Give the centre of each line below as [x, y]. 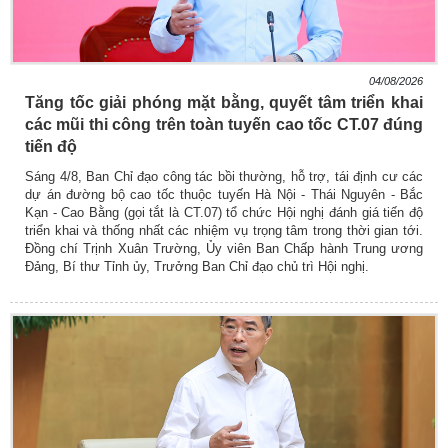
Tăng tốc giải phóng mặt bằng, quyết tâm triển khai [224, 103]
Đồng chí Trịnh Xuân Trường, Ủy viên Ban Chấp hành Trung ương [224, 249]
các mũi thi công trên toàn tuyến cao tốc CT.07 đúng [224, 125]
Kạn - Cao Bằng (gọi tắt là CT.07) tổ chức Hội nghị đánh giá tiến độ [224, 213]
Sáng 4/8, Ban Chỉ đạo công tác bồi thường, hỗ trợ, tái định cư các [224, 177]
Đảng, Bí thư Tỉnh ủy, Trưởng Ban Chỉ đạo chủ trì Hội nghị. [197, 267]
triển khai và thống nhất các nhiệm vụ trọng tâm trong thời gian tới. [224, 231]
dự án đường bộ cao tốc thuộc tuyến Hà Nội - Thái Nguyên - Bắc [224, 195]
